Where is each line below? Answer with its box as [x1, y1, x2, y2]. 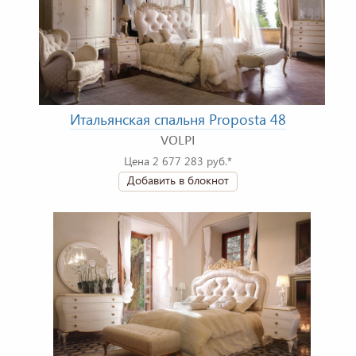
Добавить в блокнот [127, 172, 229, 188]
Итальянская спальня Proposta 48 [70, 110, 286, 130]
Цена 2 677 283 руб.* [124, 153, 232, 169]
